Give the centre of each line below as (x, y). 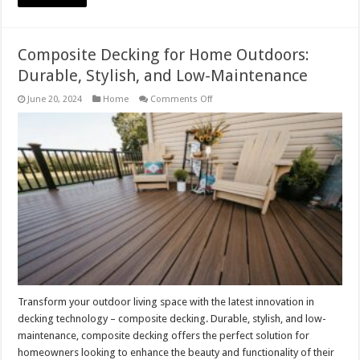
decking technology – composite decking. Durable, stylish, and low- (172, 318)
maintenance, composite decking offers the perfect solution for (164, 335)
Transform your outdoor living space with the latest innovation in (166, 301)
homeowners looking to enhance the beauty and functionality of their (176, 352)
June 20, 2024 (55, 99)
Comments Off (182, 99)
